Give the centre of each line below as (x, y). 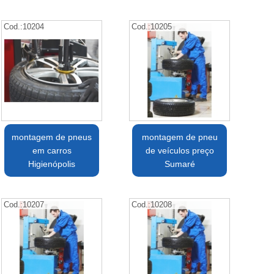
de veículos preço (180, 151)
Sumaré (180, 164)
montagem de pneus (52, 137)
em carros (52, 151)
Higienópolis (52, 164)
